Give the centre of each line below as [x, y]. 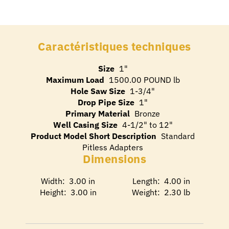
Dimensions [114, 159]
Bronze [147, 113]
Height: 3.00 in [68, 192]
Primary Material [98, 113]
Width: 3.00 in [68, 181]
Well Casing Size [85, 124]
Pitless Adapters [113, 147]
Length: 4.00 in [161, 181]
